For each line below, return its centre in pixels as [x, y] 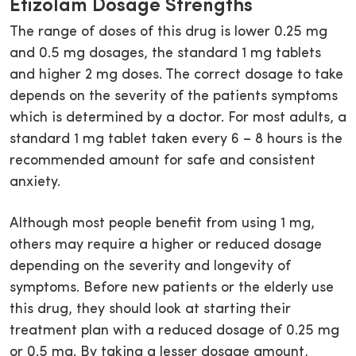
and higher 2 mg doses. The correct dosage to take [176, 75]
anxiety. [35, 183]
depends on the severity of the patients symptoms [174, 97]
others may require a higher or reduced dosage [166, 246]
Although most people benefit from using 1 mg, [162, 224]
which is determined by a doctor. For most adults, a [178, 118]
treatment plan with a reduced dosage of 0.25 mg [174, 331]
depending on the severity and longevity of [150, 267]
